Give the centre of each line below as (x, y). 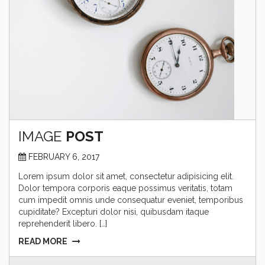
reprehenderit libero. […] (63, 223)
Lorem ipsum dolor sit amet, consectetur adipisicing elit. (126, 176)
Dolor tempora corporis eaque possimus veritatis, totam (125, 188)
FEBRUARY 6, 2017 (64, 156)
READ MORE (43, 241)
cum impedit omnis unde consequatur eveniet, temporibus (131, 200)
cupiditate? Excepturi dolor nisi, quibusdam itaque (114, 211)
